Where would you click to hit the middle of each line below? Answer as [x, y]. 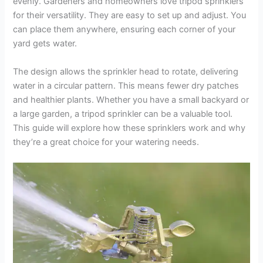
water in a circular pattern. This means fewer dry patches [126, 85]
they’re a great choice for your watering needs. [106, 142]
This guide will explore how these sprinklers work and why [129, 128]
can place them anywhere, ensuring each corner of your [124, 30]
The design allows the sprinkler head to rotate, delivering [126, 71]
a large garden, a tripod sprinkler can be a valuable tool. [123, 114]
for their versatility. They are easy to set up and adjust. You [130, 16]
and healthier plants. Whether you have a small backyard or [131, 100]
